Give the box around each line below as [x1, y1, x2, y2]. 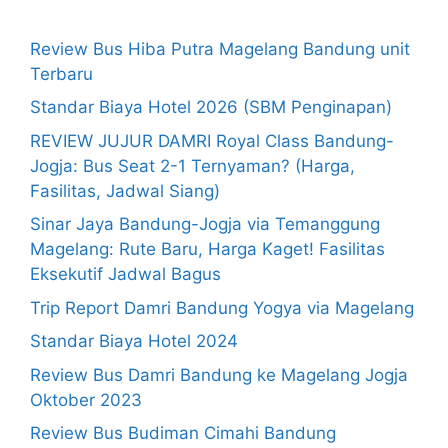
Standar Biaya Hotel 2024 [30, 331, 238, 352]
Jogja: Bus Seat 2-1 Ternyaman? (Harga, [30, 155, 355, 176]
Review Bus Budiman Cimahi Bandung [30, 423, 336, 444]
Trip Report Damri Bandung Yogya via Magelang [30, 297, 414, 318]
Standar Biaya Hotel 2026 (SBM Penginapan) [30, 97, 392, 118]
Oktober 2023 [30, 389, 142, 410]
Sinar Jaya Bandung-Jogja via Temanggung [30, 214, 380, 235]
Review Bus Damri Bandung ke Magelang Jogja [30, 364, 408, 385]
